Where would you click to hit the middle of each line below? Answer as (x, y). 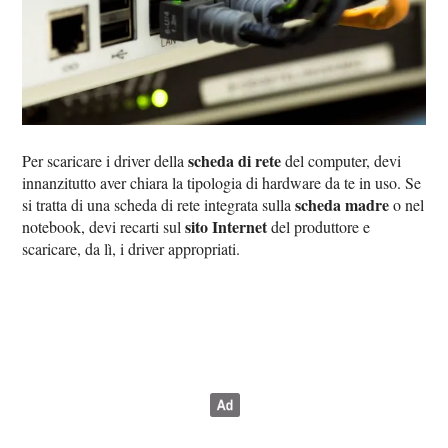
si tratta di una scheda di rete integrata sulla (159, 205)
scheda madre (342, 205)
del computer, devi (341, 161)
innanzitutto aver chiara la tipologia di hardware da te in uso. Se (222, 183)
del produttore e (319, 227)
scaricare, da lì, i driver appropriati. (131, 249)
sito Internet (226, 227)
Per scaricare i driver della (105, 161)
